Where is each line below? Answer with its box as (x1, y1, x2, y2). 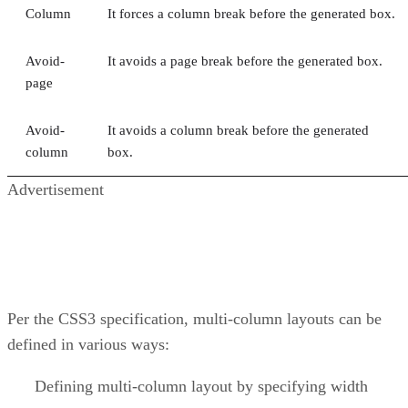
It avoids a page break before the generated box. (107, 53, 382, 68)
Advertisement (7, 179, 104, 199)
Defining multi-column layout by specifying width (7, 376, 368, 395)
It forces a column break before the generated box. (107, 5, 395, 21)
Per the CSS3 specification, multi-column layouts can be (7, 309, 382, 328)
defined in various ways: (7, 334, 169, 353)
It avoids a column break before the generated (107, 122, 369, 138)
